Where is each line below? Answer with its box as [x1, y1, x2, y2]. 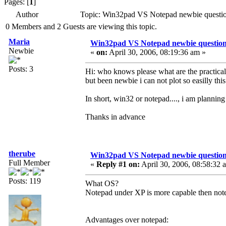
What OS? [85, 179, 119, 188]
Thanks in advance [85, 112, 145, 122]
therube [9, 149, 35, 158]
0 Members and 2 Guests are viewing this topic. [6, 22, 157, 31]
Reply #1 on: [96, 160, 140, 169]
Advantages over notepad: [85, 215, 168, 224]
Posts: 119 [9, 177, 41, 186]
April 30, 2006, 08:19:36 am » [107, 48, 206, 57]
